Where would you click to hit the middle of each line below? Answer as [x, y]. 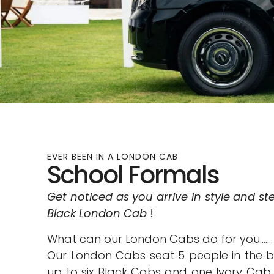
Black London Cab [97, 213]
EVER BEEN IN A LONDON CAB [113, 157]
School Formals [133, 175]
